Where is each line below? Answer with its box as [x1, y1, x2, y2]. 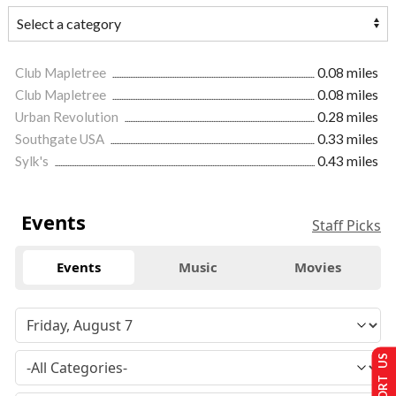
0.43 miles [317, 152, 378, 169]
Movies [293, 258, 341, 277]
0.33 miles [317, 130, 378, 147]
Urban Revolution [15, 108, 121, 125]
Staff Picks [312, 215, 381, 235]
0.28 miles [317, 108, 378, 125]
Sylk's [15, 152, 51, 169]
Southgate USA [15, 130, 107, 147]
